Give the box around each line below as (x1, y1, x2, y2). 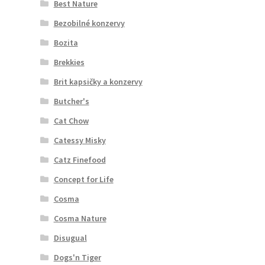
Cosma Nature (53, 212, 106, 224)
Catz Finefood (53, 154, 106, 165)
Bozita (53, 37, 78, 48)
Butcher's (53, 95, 89, 106)
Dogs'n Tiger (53, 251, 101, 263)
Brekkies (53, 56, 85, 67)
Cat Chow (53, 115, 89, 126)
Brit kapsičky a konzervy (53, 76, 143, 87)
